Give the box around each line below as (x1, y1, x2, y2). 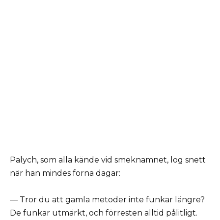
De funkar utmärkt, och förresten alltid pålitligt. (10, 208, 197, 218)
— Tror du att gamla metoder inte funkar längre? (10, 194, 205, 204)
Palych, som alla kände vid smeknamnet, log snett (10, 155, 206, 165)
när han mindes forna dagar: (10, 168, 120, 178)
